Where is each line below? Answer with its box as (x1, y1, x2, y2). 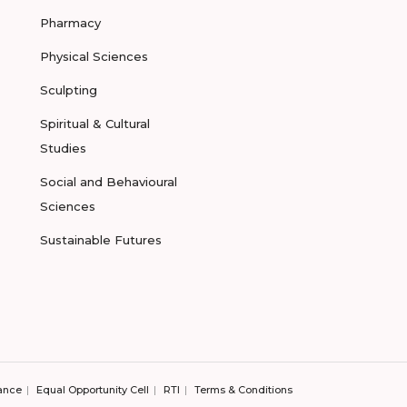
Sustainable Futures (40, 233, 162, 247)
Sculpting (40, 83, 97, 97)
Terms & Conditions (194, 383, 293, 396)
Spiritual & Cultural (40, 116, 150, 131)
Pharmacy (40, 15, 101, 30)
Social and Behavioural (40, 174, 177, 189)
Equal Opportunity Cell (36, 383, 149, 396)
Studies (40, 141, 86, 155)
